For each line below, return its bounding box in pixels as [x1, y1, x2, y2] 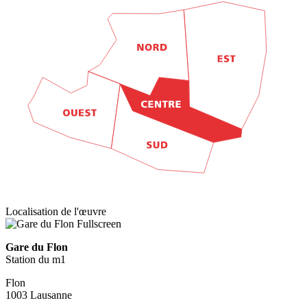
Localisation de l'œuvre [5, 206, 106, 218]
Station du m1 [5, 254, 66, 266]
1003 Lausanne [5, 289, 72, 302]
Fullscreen [77, 218, 121, 230]
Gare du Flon [5, 241, 68, 254]
